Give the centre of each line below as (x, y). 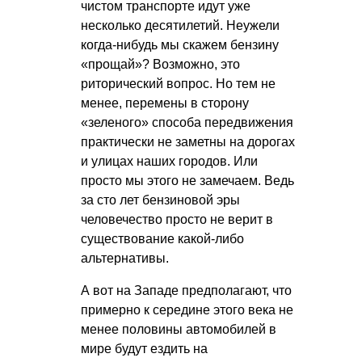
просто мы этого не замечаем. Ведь (187, 180)
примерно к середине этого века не (187, 309)
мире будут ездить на (144, 348)
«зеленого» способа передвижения (187, 122)
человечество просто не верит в (177, 219)
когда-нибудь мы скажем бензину (180, 44)
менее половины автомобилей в (179, 329)
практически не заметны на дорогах (188, 141)
